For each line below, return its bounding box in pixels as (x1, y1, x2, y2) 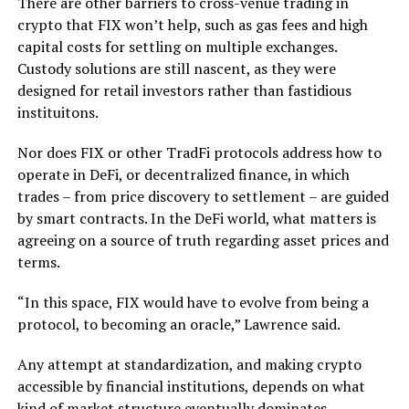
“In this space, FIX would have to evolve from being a (16, 291, 369, 312)
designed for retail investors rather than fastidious (16, 79, 351, 100)
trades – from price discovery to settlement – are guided (16, 185, 389, 206)
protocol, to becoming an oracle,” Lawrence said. (16, 313, 341, 334)
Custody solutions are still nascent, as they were (16, 58, 336, 79)
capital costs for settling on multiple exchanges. (16, 36, 337, 57)
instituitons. (16, 101, 99, 122)
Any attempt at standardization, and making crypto (16, 353, 362, 374)
